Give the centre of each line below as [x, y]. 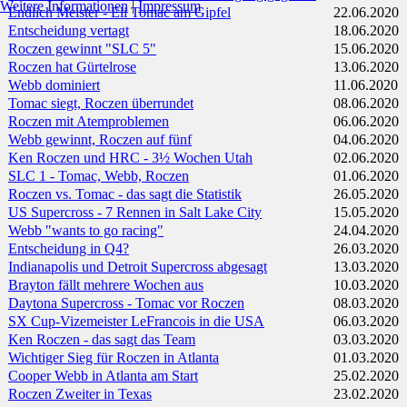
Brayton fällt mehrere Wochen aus [106, 285]
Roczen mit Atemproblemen [89, 122]
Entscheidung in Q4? [69, 249]
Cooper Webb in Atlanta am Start [103, 376]
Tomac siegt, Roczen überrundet [101, 104]
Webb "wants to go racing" [86, 231]
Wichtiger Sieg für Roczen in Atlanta [114, 358]
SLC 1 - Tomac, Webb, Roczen [99, 176]
